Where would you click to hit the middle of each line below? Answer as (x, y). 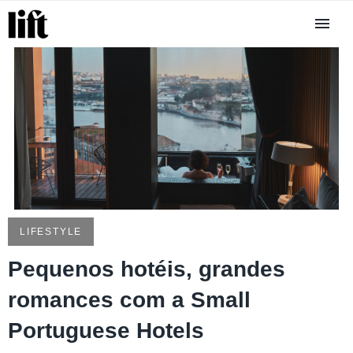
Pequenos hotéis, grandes (147, 269)
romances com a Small (129, 300)
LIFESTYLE (51, 232)
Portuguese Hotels (106, 331)
